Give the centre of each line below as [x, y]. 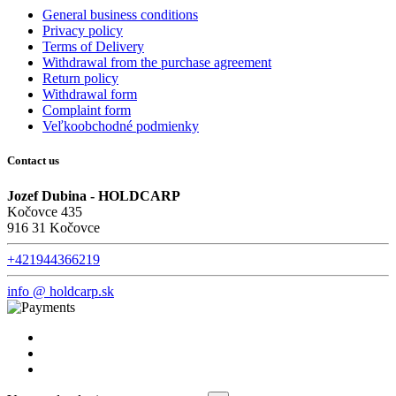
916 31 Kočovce [53, 227]
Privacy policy [83, 31]
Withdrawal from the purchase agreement [157, 63]
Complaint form [87, 110]
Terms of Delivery [93, 47]
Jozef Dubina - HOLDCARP [94, 195]
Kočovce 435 [45, 211]
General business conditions [120, 15]
